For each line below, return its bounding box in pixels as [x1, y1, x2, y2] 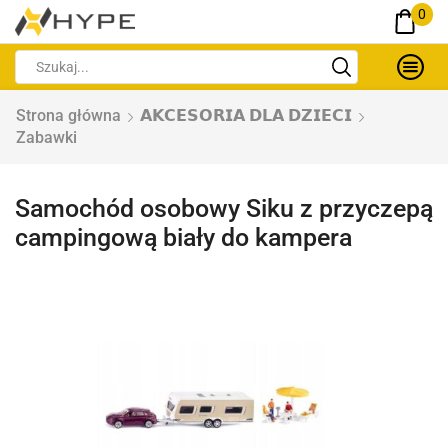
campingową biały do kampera [15, 223, 352, 252]
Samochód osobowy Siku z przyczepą [15, 194, 433, 223]
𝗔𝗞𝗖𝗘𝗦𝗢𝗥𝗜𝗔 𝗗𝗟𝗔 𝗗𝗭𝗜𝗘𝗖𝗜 [140, 106, 352, 125]
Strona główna [16, 106, 121, 125]
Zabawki [16, 128, 77, 147]
